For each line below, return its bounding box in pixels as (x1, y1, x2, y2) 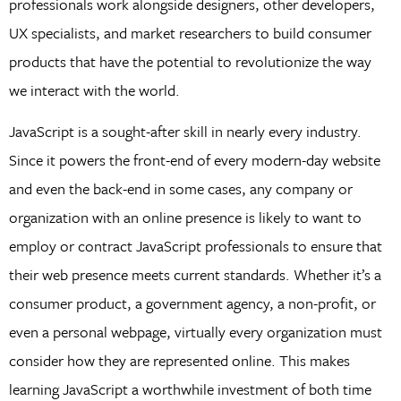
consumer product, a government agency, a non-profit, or (8, 291, 376, 314)
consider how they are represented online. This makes (8, 348, 350, 371)
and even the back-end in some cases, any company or (8, 176, 353, 200)
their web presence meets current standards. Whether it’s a (8, 262, 381, 286)
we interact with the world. (8, 78, 180, 101)
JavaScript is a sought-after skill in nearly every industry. (8, 119, 362, 142)
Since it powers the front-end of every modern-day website (8, 148, 380, 171)
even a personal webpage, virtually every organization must (8, 320, 382, 343)
